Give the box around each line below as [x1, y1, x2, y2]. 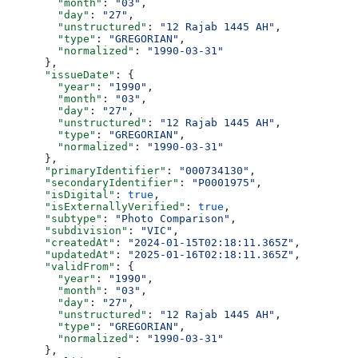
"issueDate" [6, 68, 115, 81]
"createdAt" [6, 236, 115, 249]
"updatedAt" [6, 248, 115, 261]
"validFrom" [6, 260, 115, 272]
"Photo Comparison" [115, 212, 230, 225]
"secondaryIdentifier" [6, 176, 179, 189]
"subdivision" [6, 224, 128, 237]
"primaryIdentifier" [6, 164, 166, 177]
